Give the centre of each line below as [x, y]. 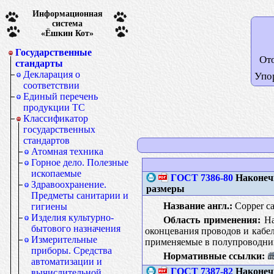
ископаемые [56, 173]
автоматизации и [67, 261]
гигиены [49, 206]
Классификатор [56, 118]
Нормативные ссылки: [214, 256]
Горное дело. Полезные [80, 162]
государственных [59, 129]
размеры [165, 188]
